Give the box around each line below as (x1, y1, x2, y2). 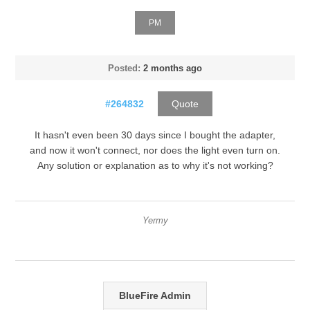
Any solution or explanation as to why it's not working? (37, 159, 273, 171)
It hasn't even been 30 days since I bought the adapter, (35, 129, 275, 140)
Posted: (108, 62, 140, 73)
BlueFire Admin (119, 289, 191, 301)
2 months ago (143, 62, 202, 73)
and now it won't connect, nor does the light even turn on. (30, 144, 280, 156)
